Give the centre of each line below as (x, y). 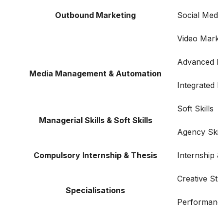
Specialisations (95, 191)
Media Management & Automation (95, 74)
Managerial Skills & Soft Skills (95, 120)
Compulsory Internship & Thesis (95, 155)
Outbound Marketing (95, 15)
